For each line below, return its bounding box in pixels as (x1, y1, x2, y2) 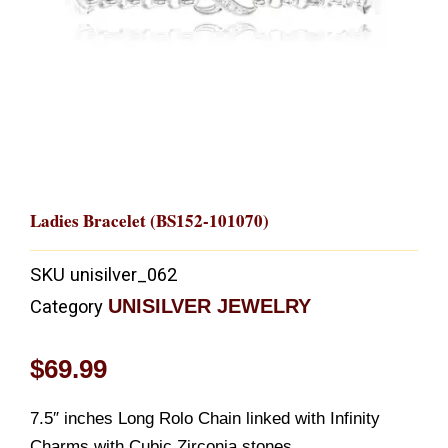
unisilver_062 (70, 264, 177, 286)
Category (30, 296, 103, 318)
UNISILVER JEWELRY (108, 295, 311, 318)
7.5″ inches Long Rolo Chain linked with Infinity (30, 408, 380, 428)
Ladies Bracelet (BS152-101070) (30, 207, 269, 233)
